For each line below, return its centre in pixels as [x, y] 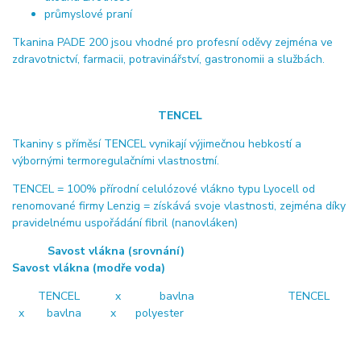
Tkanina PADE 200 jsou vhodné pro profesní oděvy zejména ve [172, 43]
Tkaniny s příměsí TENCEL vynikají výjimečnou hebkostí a [157, 144]
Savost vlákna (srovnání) [161, 251]
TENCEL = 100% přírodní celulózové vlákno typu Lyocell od [164, 189]
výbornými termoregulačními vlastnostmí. [116, 161]
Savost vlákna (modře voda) [89, 268]
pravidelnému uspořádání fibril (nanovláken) [125, 223]
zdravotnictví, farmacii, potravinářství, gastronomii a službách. [168, 60]
